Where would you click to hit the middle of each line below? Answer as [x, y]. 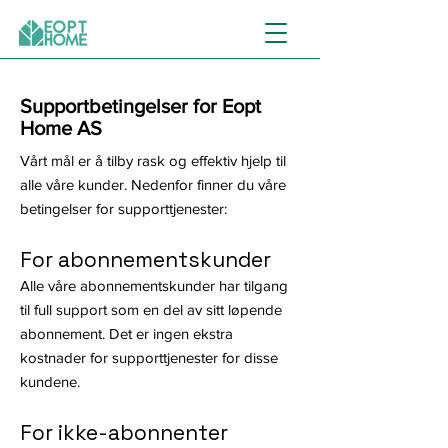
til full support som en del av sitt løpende [151, 309]
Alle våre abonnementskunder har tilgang [154, 285]
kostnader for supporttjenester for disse [149, 357]
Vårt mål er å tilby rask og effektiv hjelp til [153, 160]
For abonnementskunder [145, 259]
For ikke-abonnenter [124, 432]
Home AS [61, 128]
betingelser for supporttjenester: [123, 208]
